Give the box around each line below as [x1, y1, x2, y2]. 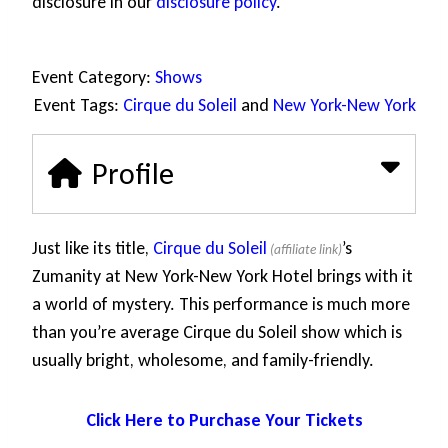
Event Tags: [34, 94, 123, 117]
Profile [92, 155, 174, 193]
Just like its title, [32, 237, 154, 260]
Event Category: [32, 66, 155, 89]
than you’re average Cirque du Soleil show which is [32, 321, 402, 344]
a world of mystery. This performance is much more [32, 293, 410, 316]
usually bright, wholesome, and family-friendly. [32, 349, 374, 372]
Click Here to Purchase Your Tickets [85, 409, 363, 432]
